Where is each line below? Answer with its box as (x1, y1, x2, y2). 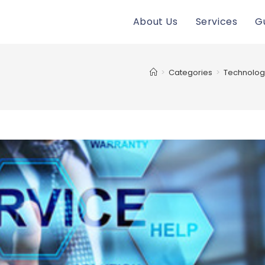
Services (195, 15, 238, 28)
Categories (169, 67, 212, 78)
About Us (132, 15, 178, 28)
